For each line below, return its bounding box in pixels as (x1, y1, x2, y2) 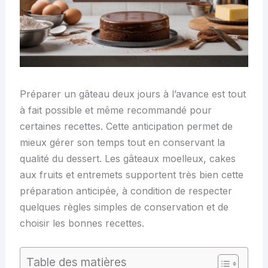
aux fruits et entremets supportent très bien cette (19, 168, 243, 181)
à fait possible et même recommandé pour (19, 103, 212, 116)
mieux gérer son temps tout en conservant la (19, 136, 225, 148)
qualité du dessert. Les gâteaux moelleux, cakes (19, 152, 236, 165)
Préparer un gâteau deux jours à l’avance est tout (19, 87, 246, 100)
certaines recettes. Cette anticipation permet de (19, 120, 233, 132)
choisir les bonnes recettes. (19, 217, 144, 229)
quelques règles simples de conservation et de (19, 200, 229, 213)
